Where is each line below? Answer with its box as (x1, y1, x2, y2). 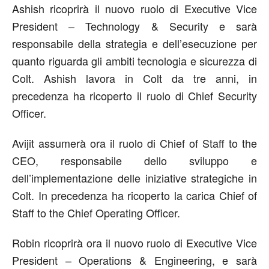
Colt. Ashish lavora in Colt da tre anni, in (12, 70, 257, 86)
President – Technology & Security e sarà (12, 18, 257, 34)
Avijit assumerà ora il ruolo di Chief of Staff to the (12, 135, 257, 151)
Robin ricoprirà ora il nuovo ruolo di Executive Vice (12, 235, 257, 250)
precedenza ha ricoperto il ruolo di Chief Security (12, 88, 257, 103)
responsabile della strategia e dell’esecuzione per (12, 35, 257, 51)
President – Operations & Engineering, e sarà (12, 252, 257, 268)
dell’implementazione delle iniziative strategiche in (12, 170, 257, 186)
